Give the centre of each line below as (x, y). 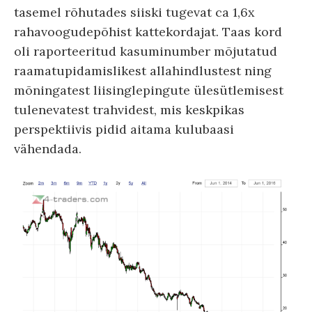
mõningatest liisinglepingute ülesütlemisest (149, 90)
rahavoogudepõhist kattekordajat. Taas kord (148, 31)
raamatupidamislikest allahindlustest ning (143, 70)
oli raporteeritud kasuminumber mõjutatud (146, 51)
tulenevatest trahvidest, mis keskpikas (129, 109)
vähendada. (48, 148)
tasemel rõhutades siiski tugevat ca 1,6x (134, 12)
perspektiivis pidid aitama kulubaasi (124, 129)
